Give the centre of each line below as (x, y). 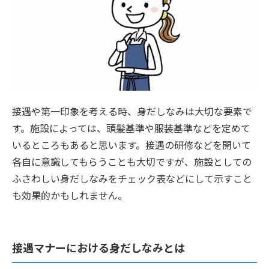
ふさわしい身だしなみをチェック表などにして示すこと (132, 178)
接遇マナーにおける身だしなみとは (98, 247)
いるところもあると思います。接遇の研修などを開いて (131, 144)
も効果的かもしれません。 (70, 195)
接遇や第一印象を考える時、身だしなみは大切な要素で (132, 111)
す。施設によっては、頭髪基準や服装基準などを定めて (131, 128)
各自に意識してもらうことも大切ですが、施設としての (132, 161)
